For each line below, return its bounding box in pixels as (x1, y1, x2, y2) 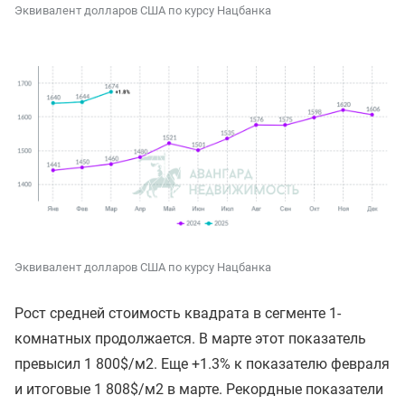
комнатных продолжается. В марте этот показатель (14, 330, 366, 348)
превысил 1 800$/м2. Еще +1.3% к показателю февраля (14, 355, 390, 373)
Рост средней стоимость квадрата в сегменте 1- (14, 305, 341, 323)
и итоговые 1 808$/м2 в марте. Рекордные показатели (14, 381, 383, 399)
